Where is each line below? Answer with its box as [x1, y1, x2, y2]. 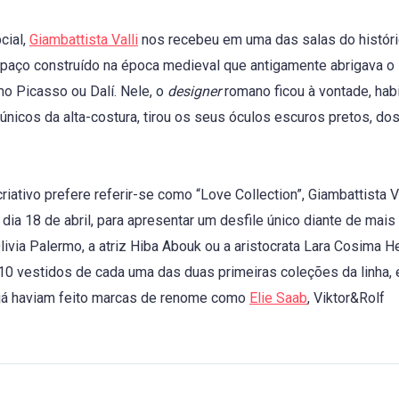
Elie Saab [249, 289, 307, 306]
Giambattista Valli [29, 31, 138, 48]
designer [167, 83, 224, 100]
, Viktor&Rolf [307, 289, 385, 306]
